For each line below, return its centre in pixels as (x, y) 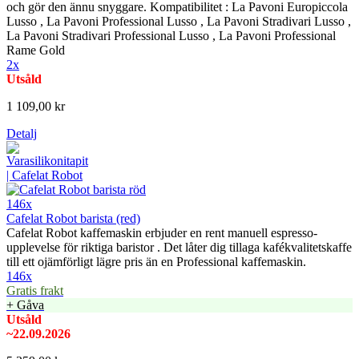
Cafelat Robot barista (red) (73, 219)
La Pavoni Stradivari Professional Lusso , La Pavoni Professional (171, 36)
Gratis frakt (35, 291)
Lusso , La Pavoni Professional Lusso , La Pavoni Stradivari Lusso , (179, 22)
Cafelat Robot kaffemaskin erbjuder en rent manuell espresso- (162, 233)
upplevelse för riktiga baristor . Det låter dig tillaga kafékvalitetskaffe (179, 248)
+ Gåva (25, 305)
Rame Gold (36, 50)
